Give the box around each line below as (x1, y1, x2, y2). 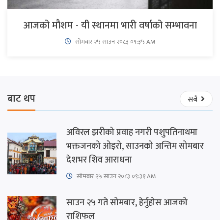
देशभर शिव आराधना (66, 152, 132, 167)
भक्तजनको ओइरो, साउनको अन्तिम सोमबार (66, 138, 204, 154)
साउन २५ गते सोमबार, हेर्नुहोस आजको (66, 195, 188, 210)
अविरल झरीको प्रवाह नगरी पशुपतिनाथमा (66, 125, 197, 140)
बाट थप (7, 90, 35, 108)
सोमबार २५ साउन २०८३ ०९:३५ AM (73, 36, 156, 47)
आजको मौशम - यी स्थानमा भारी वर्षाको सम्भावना (23, 17, 197, 34)
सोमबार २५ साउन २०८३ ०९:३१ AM (75, 170, 156, 182)
